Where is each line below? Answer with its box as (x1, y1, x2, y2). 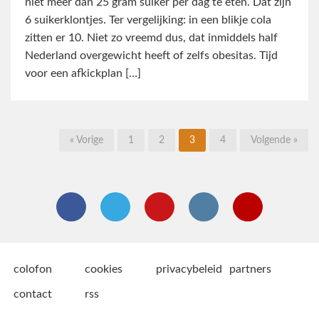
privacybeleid (156, 263, 223, 275)
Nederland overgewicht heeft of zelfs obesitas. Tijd (25, 49, 278, 61)
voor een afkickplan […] (25, 67, 141, 79)
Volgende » (251, 135, 298, 145)
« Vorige (70, 135, 103, 145)
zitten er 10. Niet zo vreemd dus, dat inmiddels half (25, 31, 278, 43)
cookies (85, 263, 123, 275)
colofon (14, 263, 53, 275)
